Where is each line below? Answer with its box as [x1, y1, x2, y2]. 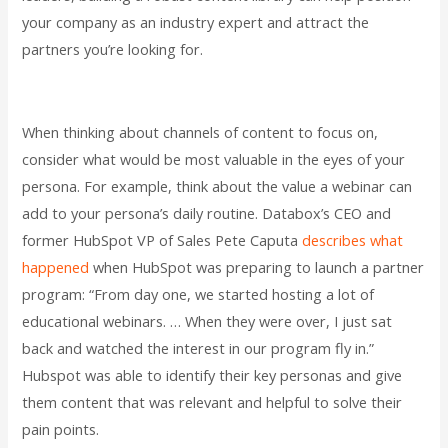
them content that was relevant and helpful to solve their [22, 392, 403, 413]
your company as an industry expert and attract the [22, 12, 370, 33]
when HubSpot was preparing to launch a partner [89, 257, 425, 278]
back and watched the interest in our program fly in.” [22, 338, 375, 359]
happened [22, 257, 90, 278]
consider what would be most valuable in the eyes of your [22, 149, 406, 170]
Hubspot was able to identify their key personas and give [22, 365, 403, 386]
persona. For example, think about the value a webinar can [22, 176, 413, 197]
